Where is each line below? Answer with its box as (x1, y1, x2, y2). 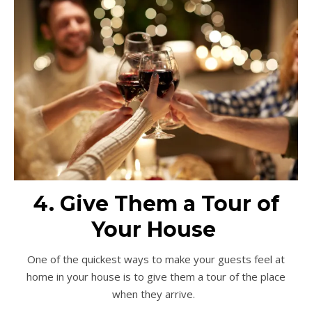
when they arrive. (111, 286, 198, 301)
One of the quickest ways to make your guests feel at (27, 251, 285, 266)
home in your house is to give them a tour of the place (26, 269, 286, 283)
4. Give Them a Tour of (33, 190, 279, 217)
